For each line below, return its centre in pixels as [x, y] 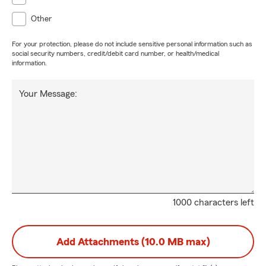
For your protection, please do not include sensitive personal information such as [132, 44]
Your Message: [48, 94]
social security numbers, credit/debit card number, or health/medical [115, 53]
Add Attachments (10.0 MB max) [133, 242]
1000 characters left [213, 202]
